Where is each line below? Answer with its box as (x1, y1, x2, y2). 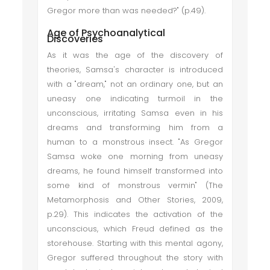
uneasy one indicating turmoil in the (47, 93, 223, 104)
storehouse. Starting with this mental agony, (47, 237, 223, 249)
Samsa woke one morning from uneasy (47, 151, 223, 162)
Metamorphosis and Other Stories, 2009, (47, 194, 223, 206)
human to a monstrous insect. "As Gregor (47, 136, 223, 148)
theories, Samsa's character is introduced (47, 64, 223, 75)
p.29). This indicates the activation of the (47, 209, 223, 220)
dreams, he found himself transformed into (47, 165, 223, 177)
